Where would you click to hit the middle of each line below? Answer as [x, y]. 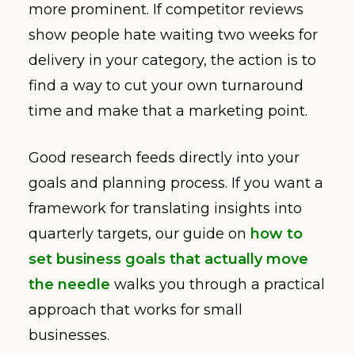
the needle [69, 284]
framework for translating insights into [165, 208]
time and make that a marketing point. [168, 111]
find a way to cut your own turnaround [166, 85]
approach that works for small [136, 309]
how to [277, 233]
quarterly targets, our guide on [139, 233]
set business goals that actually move [168, 259]
